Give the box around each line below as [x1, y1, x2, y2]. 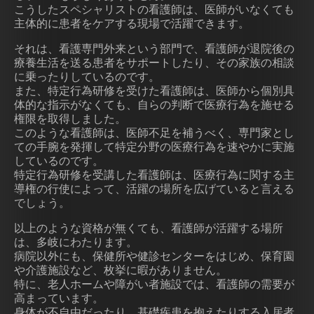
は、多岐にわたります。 [14, 235, 137, 248]
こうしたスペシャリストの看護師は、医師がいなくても [14, 3, 294, 15]
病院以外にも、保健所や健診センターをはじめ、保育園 [14, 250, 294, 262]
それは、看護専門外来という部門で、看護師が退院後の [14, 42, 294, 55]
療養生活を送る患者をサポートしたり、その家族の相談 [14, 56, 294, 69]
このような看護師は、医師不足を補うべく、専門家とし [14, 126, 294, 139]
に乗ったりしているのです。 [14, 70, 160, 83]
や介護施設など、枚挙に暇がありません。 [14, 264, 227, 276]
